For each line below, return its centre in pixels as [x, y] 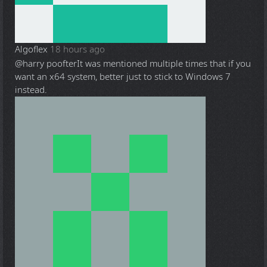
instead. [31, 90]
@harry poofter [46, 64]
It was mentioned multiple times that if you [164, 64]
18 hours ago [77, 49]
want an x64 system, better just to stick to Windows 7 [123, 77]
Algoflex [31, 49]
